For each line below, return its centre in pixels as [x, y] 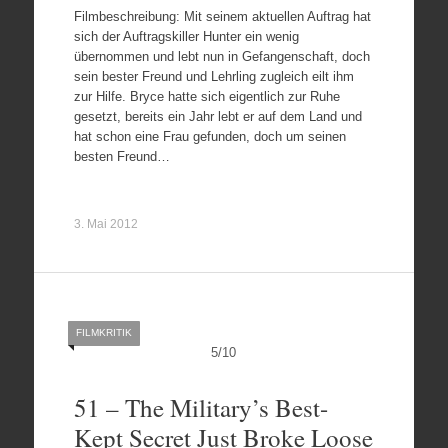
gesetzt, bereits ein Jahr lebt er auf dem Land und [217, 116]
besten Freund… [121, 156]
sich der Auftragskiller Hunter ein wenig [186, 36]
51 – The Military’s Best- [200, 407]
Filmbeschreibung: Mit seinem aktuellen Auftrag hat [222, 16]
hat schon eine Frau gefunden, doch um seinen [209, 136]
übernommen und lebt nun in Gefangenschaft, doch [221, 56]
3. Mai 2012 [105, 223]
